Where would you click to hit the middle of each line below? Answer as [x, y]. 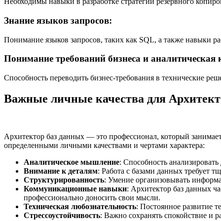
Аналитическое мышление [72, 162]
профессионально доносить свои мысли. [92, 197]
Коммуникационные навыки [75, 188]
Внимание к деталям [61, 171]
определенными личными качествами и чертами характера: [104, 145]
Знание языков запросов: [58, 20]
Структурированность [64, 180]
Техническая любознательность [80, 206]
